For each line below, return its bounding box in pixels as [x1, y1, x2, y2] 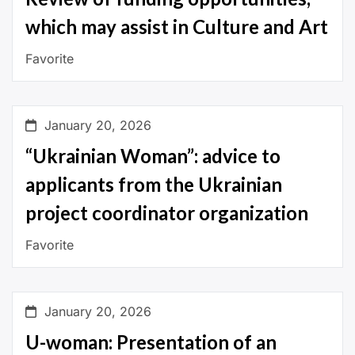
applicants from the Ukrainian [25, 173, 282, 197]
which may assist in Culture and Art [25, 15, 328, 39]
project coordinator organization [25, 201, 308, 225]
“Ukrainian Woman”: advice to [25, 144, 281, 168]
